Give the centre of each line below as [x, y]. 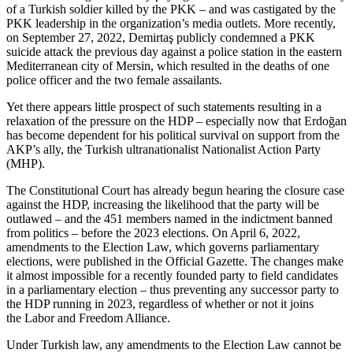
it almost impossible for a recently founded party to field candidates [172, 276]
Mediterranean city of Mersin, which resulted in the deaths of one [168, 66]
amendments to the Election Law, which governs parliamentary [163, 247]
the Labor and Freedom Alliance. [88, 318]
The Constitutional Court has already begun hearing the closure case [175, 191]
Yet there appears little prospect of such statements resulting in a [164, 107]
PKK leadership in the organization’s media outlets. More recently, [171, 24]
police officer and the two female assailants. [116, 80]
